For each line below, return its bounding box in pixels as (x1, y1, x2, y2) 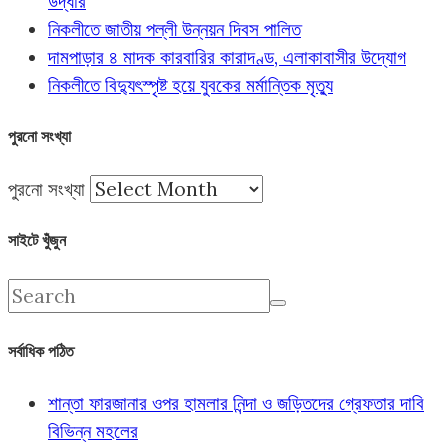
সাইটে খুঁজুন (8, 230, 66, 251)
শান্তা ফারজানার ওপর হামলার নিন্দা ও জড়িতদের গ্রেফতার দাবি (48, 391, 424, 416)
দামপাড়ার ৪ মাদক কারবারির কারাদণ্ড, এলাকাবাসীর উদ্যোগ (48, 44, 406, 69)
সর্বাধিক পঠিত (8, 340, 74, 361)
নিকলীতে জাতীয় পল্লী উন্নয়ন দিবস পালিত (48, 16, 301, 41)
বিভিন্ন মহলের (48, 419, 138, 444)
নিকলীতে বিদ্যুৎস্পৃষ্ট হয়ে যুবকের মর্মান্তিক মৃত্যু (48, 72, 333, 97)
